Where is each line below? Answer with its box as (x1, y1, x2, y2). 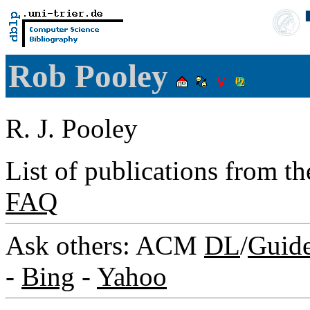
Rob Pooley (8, 58, 176, 95)
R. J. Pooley (6, 113, 138, 143)
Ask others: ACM (6, 230, 204, 260)
